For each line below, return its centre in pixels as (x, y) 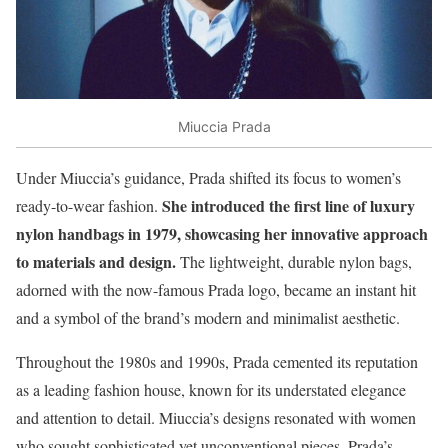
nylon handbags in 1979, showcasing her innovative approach (222, 234)
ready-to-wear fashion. (89, 206)
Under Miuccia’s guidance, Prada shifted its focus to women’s (208, 178)
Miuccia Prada (224, 126)
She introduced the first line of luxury (288, 206)
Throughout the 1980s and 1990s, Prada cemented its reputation (217, 362)
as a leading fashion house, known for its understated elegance (211, 390)
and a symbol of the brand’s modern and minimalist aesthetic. (208, 318)
